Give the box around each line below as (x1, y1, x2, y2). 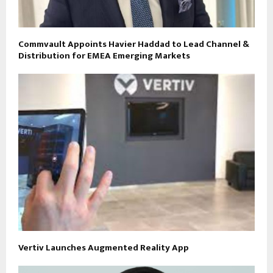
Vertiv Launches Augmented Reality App (18, 240, 189, 256)
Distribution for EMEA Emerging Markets (18, 48, 190, 63)
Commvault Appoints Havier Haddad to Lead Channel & (18, 36, 249, 52)
